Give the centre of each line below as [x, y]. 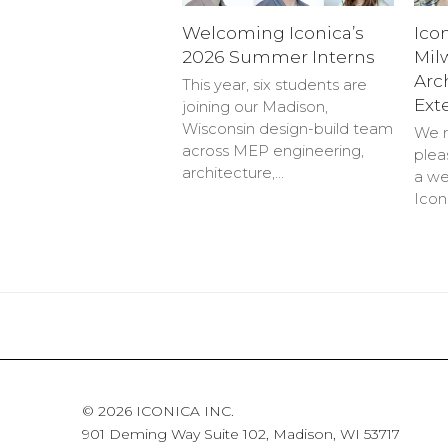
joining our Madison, [255, 106]
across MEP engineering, [273, 150]
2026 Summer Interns [278, 56]
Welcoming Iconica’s [273, 32]
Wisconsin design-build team [287, 128]
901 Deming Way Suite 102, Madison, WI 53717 [241, 433]
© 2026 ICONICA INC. [158, 410]
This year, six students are [274, 84]
